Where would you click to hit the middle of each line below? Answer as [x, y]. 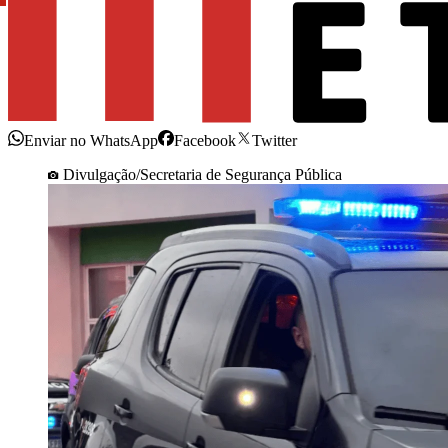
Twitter [274, 141]
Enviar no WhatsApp [91, 141]
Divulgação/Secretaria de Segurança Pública [202, 175]
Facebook [205, 141]
